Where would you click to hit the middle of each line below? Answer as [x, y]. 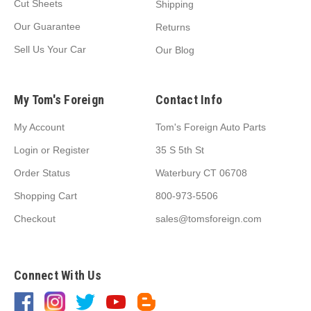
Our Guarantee [47, 26]
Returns [173, 27]
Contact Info [189, 99]
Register [71, 150]
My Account [39, 127]
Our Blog [175, 50]
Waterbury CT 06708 [201, 173]
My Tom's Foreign [59, 99]
